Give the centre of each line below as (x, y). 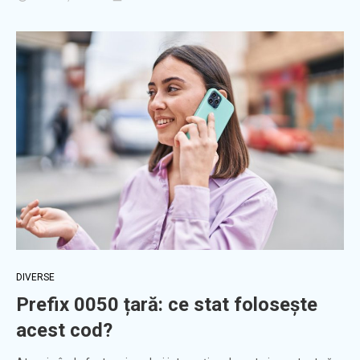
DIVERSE (35, 278)
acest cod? (64, 331)
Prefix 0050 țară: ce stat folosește (167, 305)
